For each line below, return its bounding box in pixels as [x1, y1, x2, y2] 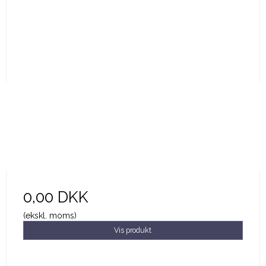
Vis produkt [114, 225, 152, 235]
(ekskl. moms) [23, 210, 77, 220]
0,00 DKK [23, 187, 88, 206]
